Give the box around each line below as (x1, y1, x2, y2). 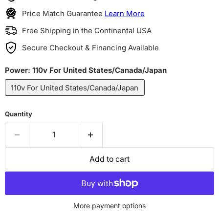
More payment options (73, 201, 146, 210)
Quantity (5, 110, 32, 118)
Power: (5, 66, 32, 75)
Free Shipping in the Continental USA (22, 26, 152, 36)
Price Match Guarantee (22, 9, 105, 19)
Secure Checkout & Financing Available (22, 43, 159, 53)
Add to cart (89, 154, 130, 164)
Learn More (105, 9, 145, 19)
